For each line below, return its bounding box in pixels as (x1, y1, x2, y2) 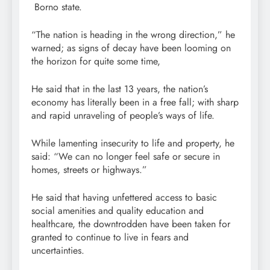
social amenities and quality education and (31, 204, 204, 218)
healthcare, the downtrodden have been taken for (31, 217, 230, 231)
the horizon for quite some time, (31, 54, 160, 69)
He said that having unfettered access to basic (31, 190, 217, 205)
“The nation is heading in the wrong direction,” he (31, 28, 235, 42)
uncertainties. (31, 243, 84, 258)
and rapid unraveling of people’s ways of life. (31, 108, 215, 123)
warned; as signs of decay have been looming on (31, 41, 231, 55)
